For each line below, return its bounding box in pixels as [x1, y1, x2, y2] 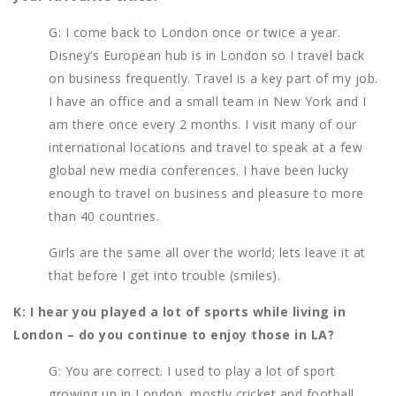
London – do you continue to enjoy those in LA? [13, 326, 334, 344]
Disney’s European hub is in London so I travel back [49, 47, 365, 65]
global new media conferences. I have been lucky [49, 162, 349, 179]
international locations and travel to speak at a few [49, 139, 362, 156]
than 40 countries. [49, 208, 159, 225]
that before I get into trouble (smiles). [49, 267, 280, 285]
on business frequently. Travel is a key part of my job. [49, 70, 378, 88]
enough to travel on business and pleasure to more [49, 185, 364, 202]
